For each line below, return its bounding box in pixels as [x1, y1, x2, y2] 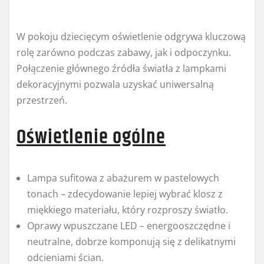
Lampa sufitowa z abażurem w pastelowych [27, 171, 219, 185]
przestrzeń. [16, 94, 67, 107]
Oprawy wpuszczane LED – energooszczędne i [27, 219, 230, 233]
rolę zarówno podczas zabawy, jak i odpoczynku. [16, 46, 231, 60]
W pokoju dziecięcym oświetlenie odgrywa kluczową [16, 30, 246, 44]
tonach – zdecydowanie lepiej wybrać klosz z [27, 187, 223, 201]
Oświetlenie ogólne [16, 122, 166, 153]
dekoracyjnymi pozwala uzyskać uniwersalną [16, 78, 214, 91]
